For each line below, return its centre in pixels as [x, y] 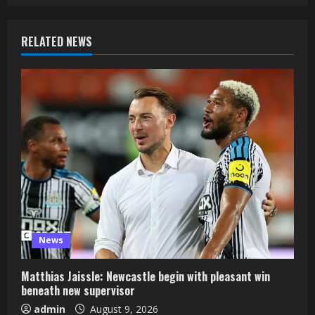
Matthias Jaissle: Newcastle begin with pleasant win [146, 277]
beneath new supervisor [78, 291]
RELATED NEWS [57, 42]
